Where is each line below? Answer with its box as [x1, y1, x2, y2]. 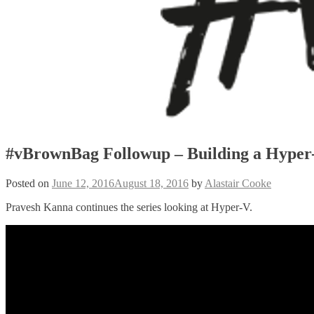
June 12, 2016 [52, 177, 114, 189]
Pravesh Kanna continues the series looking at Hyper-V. [6, 200, 252, 213]
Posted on [6, 177, 52, 189]
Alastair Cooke [205, 177, 271, 189]
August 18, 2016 [114, 177, 189, 189]
